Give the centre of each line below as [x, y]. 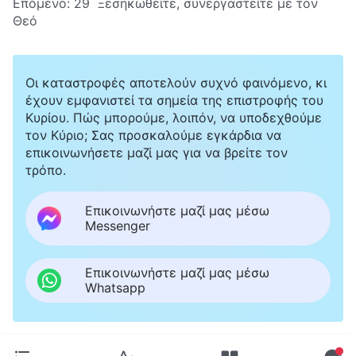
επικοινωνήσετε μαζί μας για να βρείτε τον [157, 152]
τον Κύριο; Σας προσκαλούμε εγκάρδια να [153, 135]
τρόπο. [46, 170]
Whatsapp [115, 287]
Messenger [118, 225]
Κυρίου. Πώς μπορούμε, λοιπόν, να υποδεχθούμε [174, 117]
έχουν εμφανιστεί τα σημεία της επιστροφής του [174, 100]
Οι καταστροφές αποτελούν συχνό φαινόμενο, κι [176, 82]
